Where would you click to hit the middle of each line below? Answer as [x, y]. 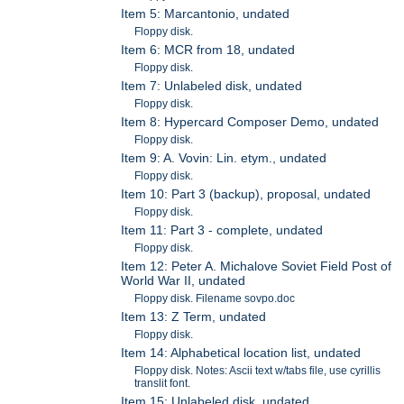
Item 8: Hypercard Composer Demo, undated [250, 122]
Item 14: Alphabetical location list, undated [241, 353]
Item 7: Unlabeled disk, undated [212, 86]
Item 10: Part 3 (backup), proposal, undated [246, 194]
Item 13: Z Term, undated [194, 317]
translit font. [163, 384]
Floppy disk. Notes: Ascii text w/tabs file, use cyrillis [258, 371]
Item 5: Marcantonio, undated [206, 14]
